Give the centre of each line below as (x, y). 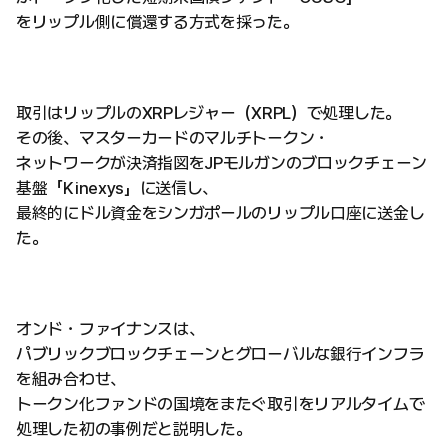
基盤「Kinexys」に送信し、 (117, 187)
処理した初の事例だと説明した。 (134, 428)
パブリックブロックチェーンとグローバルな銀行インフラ (220, 353)
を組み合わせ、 (71, 378)
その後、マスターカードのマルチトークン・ (173, 137)
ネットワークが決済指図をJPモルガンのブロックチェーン (221, 162)
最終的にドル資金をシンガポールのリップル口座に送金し (220, 212)
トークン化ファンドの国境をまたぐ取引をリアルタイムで (220, 403)
